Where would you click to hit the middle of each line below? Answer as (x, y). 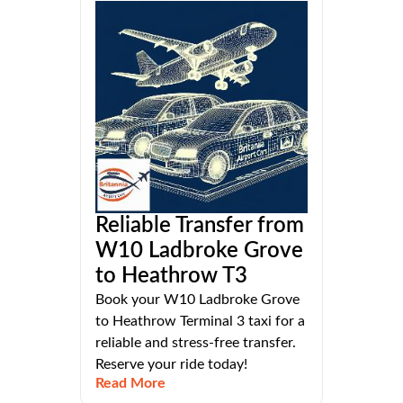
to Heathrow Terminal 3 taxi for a (200, 322)
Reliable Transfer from (200, 226)
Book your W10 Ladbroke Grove (197, 300)
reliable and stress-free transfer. (196, 343)
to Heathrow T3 (171, 277)
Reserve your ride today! (171, 365)
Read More (130, 384)
